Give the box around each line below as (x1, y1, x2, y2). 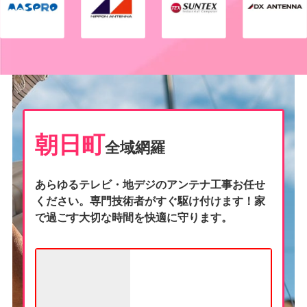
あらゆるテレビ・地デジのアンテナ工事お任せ (34, 176, 265, 193)
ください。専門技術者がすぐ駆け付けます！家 (34, 193, 265, 209)
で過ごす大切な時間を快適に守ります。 (34, 209, 232, 225)
